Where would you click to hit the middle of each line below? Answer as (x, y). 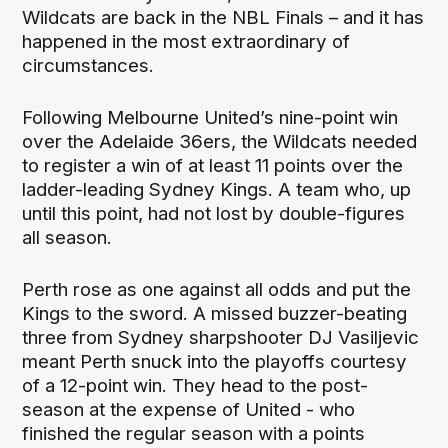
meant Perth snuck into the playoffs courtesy (215, 361)
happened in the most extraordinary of (186, 41)
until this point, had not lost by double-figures (214, 213)
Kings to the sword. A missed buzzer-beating (215, 313)
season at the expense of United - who (189, 409)
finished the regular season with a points (194, 433)
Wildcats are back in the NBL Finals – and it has (223, 17)
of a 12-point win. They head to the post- (195, 385)
